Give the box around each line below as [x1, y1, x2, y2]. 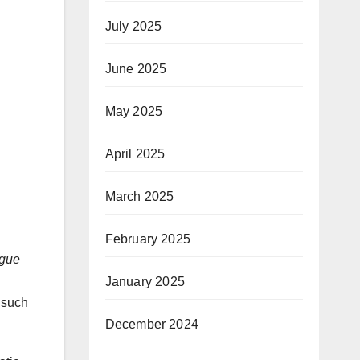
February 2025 [104, 232, 191, 247]
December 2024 [104, 317, 199, 332]
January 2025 [104, 275, 185, 289]
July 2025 [104, 19, 162, 34]
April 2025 [104, 147, 166, 162]
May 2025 [104, 104, 163, 119]
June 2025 [104, 62, 167, 76]
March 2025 [104, 190, 174, 204]
